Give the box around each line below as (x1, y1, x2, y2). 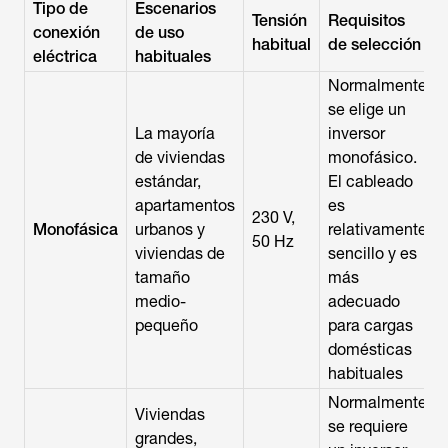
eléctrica (33, 47, 97, 66)
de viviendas (135, 148, 225, 167)
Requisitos (328, 11, 405, 30)
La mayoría (135, 124, 215, 143)
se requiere (328, 417, 408, 436)
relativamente (328, 220, 427, 239)
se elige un (328, 100, 406, 119)
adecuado (328, 292, 400, 311)
